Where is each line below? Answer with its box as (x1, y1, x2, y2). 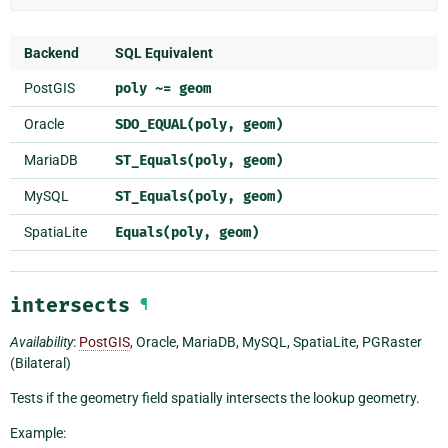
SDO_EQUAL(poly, (115, 116, 235, 134)
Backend (24, 45, 79, 62)
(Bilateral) (10, 355, 71, 372)
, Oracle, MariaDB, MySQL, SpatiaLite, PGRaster (130, 334, 422, 351)
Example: (10, 425, 66, 442)
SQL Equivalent (115, 45, 213, 62)
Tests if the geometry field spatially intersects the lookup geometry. (10, 390, 420, 407)
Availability (10, 334, 73, 351)
